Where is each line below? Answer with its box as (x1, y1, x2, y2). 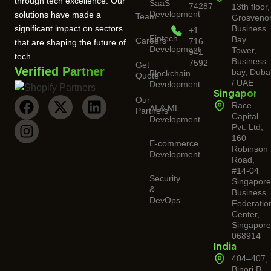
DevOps (149, 195, 180, 206)
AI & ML (149, 103, 179, 114)
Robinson (232, 144, 269, 154)
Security (149, 174, 180, 184)
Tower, (232, 45, 257, 56)
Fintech (149, 33, 178, 44)
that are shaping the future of (15, 38, 126, 48)
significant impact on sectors (15, 24, 123, 34)
